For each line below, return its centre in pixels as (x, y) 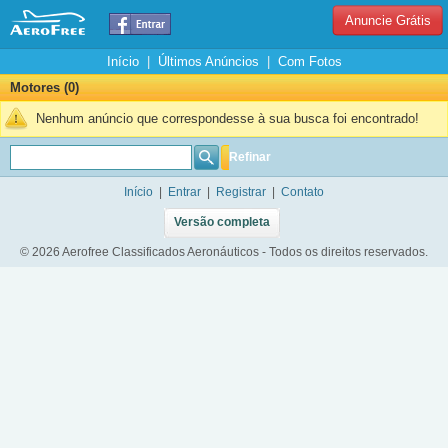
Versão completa (221, 222)
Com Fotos (309, 61)
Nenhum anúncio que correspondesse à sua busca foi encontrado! (227, 118)
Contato (302, 192)
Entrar (184, 192)
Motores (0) (44, 87)
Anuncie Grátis (387, 20)
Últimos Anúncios (208, 61)
